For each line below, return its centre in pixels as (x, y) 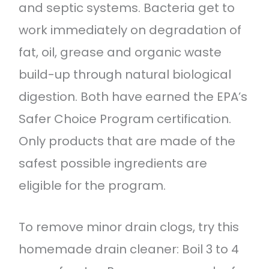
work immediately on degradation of (130, 30)
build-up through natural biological (125, 75)
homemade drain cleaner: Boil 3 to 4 (128, 249)
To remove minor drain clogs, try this (128, 227)
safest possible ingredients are (113, 164)
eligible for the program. (92, 186)
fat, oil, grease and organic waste (120, 53)
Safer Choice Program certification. (125, 119)
